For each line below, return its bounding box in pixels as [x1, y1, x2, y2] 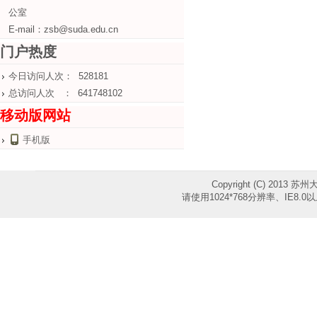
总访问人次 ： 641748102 [8, 88, 122, 98]
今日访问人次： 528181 [8, 71, 108, 81]
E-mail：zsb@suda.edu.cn [8, 24, 118, 35]
